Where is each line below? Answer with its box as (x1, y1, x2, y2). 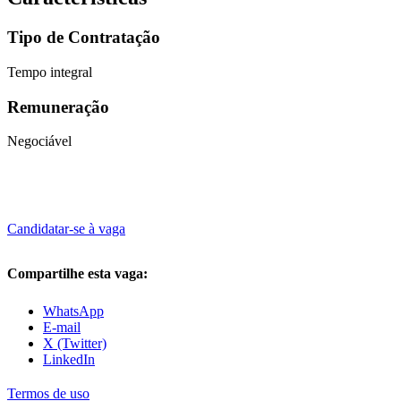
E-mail (43, 320, 81, 336)
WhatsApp (43, 303, 104, 320)
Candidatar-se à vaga (7, 221, 125, 237)
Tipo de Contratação (7, 28, 160, 47)
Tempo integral (7, 64, 92, 80)
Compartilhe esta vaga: (7, 266, 148, 282)
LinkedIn (43, 352, 95, 368)
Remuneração (7, 97, 109, 116)
